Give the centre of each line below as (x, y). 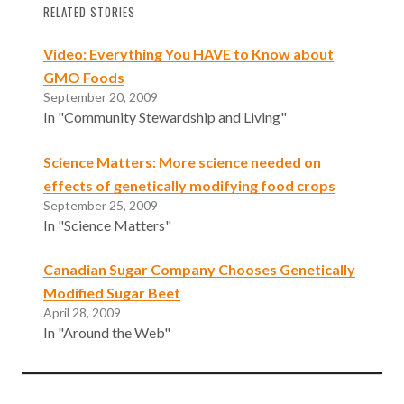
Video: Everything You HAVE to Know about (188, 53)
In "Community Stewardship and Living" (165, 116)
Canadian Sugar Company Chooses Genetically (199, 270)
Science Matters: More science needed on (182, 161)
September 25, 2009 (101, 205)
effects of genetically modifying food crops (189, 185)
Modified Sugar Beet (112, 293)
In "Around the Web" (107, 333)
